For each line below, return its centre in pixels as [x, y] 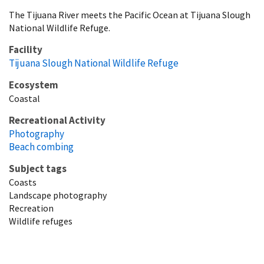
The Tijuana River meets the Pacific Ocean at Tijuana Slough [130, 14]
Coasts [23, 182]
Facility [26, 49]
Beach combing [41, 146]
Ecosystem [34, 85]
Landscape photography [58, 195]
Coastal [24, 98]
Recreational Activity [57, 120]
